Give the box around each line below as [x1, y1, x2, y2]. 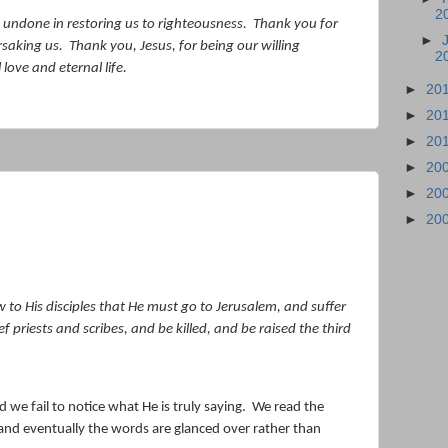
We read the [252, 399, 324, 415]
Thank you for [253, 16, 338, 32]
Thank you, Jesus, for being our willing [69, 38, 300, 54]
